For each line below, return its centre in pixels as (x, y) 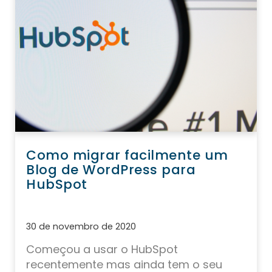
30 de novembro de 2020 (81, 227)
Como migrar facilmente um (127, 155)
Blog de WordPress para (111, 170)
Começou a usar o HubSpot (102, 250)
